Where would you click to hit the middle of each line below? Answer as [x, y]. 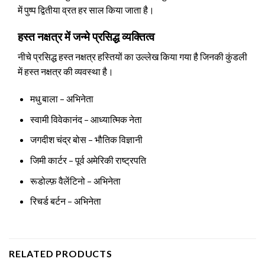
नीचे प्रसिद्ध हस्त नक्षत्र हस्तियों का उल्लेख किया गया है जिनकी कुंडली [132, 57]
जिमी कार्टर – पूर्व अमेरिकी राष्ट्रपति [88, 160]
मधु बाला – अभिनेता [62, 99]
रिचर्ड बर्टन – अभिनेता [65, 201]
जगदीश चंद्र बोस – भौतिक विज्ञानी [86, 140]
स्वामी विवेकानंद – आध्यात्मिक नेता [86, 119]
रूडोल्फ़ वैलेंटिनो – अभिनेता [75, 180]
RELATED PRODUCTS [61, 254]
